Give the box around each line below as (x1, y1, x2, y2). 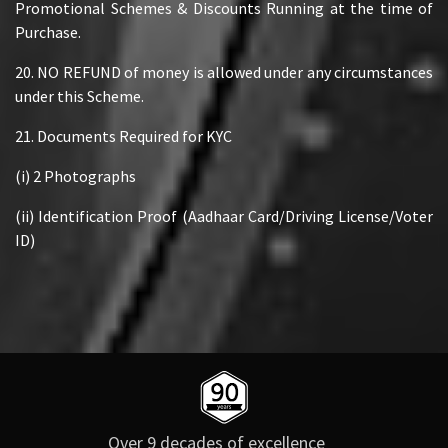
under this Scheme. (15, 85, 144, 106)
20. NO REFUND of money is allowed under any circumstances (15, 61, 433, 82)
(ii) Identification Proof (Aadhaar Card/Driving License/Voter (15, 205, 433, 226)
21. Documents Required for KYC (15, 125, 232, 146)
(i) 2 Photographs (15, 165, 136, 186)
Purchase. (15, 21, 81, 42)
